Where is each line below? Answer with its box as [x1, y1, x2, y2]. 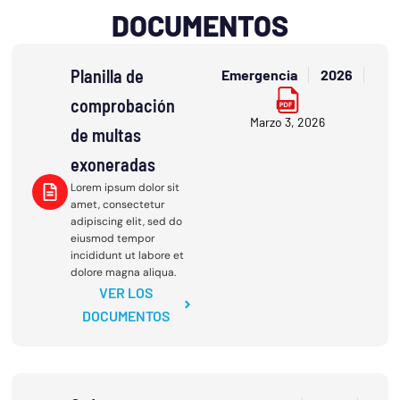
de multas [70, 124, 141, 146]
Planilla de [70, 65, 144, 87]
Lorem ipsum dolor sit [70, 180, 179, 196]
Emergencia [221, 66, 297, 84]
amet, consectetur [70, 197, 164, 212]
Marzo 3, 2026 [249, 114, 325, 130]
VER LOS [98, 284, 153, 302]
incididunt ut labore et [70, 248, 184, 263]
